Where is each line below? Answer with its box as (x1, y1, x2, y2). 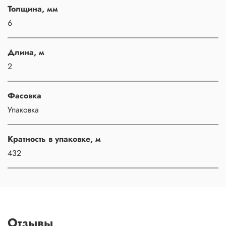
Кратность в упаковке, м (8, 133, 101, 145)
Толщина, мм (8, 3, 58, 15)
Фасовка (8, 90, 41, 102)
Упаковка (8, 104, 39, 116)
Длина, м (8, 46, 44, 59)
